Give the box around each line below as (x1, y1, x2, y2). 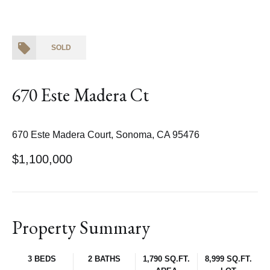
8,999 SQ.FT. (205, 254, 252, 263)
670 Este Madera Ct (12, 83, 149, 107)
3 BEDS (28, 254, 56, 263)
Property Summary (12, 216, 150, 239)
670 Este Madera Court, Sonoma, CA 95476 (12, 130, 199, 140)
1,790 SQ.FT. (143, 254, 190, 263)
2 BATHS (88, 254, 121, 263)
